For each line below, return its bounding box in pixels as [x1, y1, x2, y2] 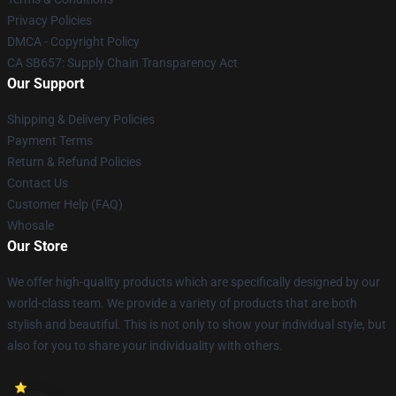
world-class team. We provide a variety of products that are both [7, 296, 357, 310]
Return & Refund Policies [7, 155, 141, 169]
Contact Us [7, 176, 68, 190]
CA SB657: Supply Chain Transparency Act [7, 56, 238, 70]
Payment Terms [7, 133, 93, 148]
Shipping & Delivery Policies [7, 112, 155, 126]
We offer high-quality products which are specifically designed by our [7, 275, 380, 289]
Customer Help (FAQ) [7, 197, 123, 211]
